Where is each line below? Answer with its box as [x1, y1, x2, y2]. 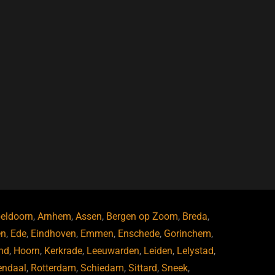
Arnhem [37, 211, 71, 222]
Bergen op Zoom [106, 211, 178, 222]
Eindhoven [30, 228, 76, 239]
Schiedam [80, 262, 124, 274]
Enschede [117, 228, 160, 239]
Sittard [128, 262, 157, 274]
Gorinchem [163, 228, 211, 239]
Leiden [144, 245, 172, 257]
